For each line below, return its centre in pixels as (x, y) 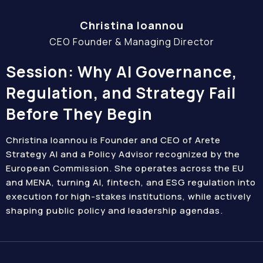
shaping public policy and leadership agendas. (114, 210)
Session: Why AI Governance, (122, 72)
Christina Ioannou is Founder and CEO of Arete (113, 140)
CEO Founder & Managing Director (131, 42)
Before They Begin (79, 114)
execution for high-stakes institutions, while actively (129, 196)
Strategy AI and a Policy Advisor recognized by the (123, 154)
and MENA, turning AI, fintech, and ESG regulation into (131, 182)
